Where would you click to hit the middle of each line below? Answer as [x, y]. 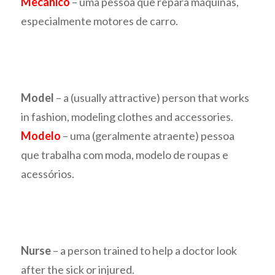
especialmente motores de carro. [100, 21]
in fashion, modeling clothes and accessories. [127, 117]
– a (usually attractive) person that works [152, 98]
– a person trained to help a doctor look [145, 251]
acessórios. [48, 174]
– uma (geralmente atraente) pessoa [148, 136]
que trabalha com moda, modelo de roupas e [125, 155]
